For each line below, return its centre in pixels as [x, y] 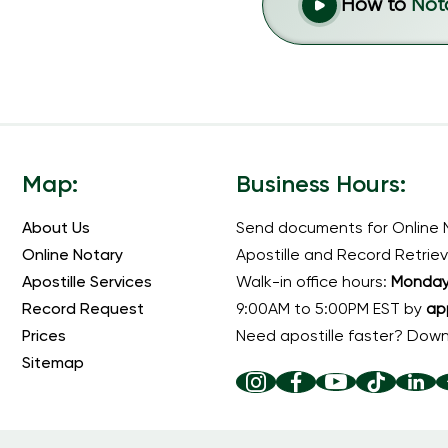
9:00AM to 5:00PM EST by [330, 310]
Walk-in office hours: [313, 283]
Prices [44, 337]
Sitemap [53, 364]
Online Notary [73, 256]
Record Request [83, 310]
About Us [56, 229]
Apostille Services [87, 283]
